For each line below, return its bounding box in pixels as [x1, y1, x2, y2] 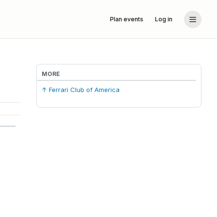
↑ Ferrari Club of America [41, 86, 120, 93]
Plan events [110, 15, 143, 23]
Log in [155, 15, 172, 23]
